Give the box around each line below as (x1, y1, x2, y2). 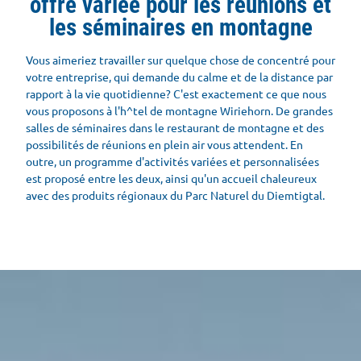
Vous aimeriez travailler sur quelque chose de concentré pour (26, 52, 335, 68)
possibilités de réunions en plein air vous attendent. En (26, 137, 303, 152)
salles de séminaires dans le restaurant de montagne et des (26, 120, 324, 135)
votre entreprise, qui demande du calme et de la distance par (26, 69, 333, 85)
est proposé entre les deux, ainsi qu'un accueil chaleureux (26, 171, 317, 186)
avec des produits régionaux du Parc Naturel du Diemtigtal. (26, 188, 325, 203)
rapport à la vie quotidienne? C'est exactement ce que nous (26, 86, 326, 102)
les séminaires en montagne (48, 14, 313, 42)
